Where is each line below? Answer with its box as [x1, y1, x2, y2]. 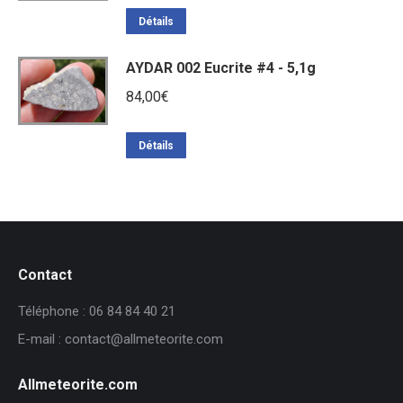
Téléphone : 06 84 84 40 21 [18, 302, 175, 319]
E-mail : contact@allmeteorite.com [18, 330, 223, 347]
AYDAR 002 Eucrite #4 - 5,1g [126, 58, 316, 76]
